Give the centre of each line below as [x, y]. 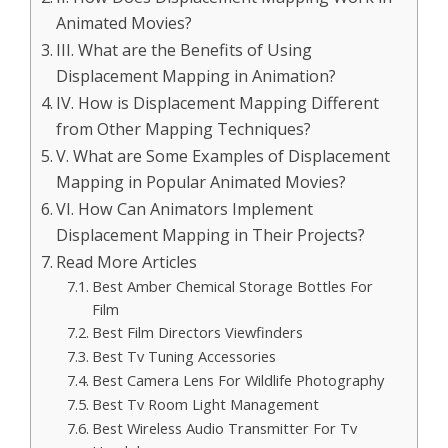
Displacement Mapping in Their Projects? [211, 235]
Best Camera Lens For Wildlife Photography [237, 380]
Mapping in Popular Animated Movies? [201, 182]
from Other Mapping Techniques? [184, 129]
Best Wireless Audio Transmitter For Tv [224, 428]
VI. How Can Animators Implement [185, 209]
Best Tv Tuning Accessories [183, 356]
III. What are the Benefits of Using [184, 50]
